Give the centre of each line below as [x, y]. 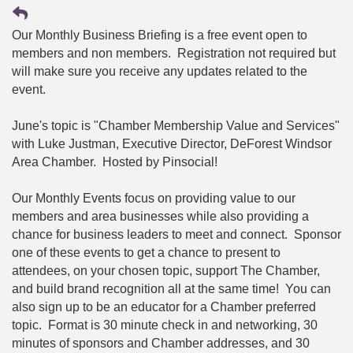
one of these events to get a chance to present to [146, 252]
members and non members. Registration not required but [174, 53]
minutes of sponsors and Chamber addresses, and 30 [161, 343]
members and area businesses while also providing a [160, 216]
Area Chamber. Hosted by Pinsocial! [115, 162]
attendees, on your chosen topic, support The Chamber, [166, 270]
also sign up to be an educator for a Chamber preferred [164, 307]
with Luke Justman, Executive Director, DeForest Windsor [172, 143]
